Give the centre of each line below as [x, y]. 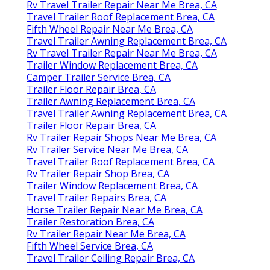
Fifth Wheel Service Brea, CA [89, 246]
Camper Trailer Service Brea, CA [98, 77]
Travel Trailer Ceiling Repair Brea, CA [110, 258]
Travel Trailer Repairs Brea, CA [96, 197]
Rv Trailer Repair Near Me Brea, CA [106, 234]
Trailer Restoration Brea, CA [90, 221]
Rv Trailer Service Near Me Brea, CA [107, 149]
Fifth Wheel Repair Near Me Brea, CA [109, 29]
